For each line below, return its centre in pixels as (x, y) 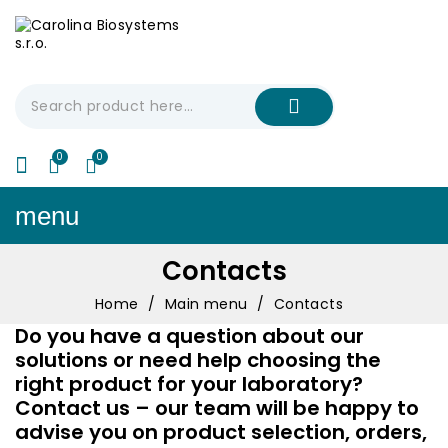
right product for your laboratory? (189, 384)
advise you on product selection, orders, (221, 432)
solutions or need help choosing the (198, 360)
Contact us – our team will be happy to (217, 408)
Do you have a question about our (189, 336)
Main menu (206, 303)
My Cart (126, 155)
